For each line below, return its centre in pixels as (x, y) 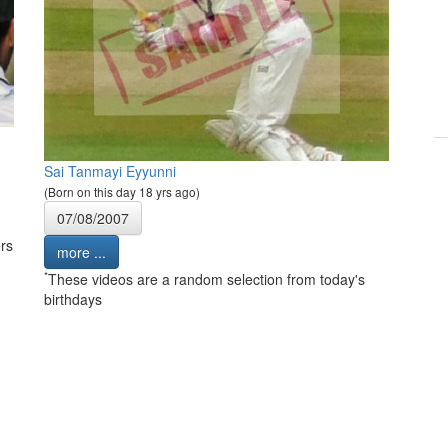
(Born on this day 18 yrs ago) (122, 192)
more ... (81, 252)
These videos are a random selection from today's (206, 279)
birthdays (73, 299)
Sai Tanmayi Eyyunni (110, 171)
